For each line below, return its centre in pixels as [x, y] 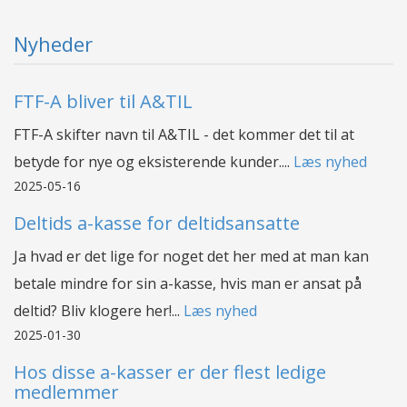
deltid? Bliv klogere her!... [99, 310]
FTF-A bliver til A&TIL [103, 101]
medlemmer [66, 392]
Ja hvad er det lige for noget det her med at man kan [191, 256]
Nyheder [53, 43]
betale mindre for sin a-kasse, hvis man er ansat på [188, 283]
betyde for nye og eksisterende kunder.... [154, 161]
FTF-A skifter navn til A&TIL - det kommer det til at [184, 134]
